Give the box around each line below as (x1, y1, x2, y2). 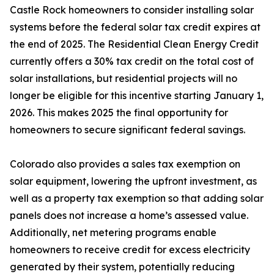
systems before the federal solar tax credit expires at (10, 21, 261, 34)
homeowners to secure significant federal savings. (10, 124, 245, 136)
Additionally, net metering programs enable (10, 226, 217, 239)
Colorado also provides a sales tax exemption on (10, 158, 240, 171)
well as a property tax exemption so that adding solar (10, 192, 264, 205)
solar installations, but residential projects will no (10, 72, 237, 85)
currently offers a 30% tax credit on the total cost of (10, 55, 254, 68)
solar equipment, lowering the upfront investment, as (10, 175, 257, 188)
